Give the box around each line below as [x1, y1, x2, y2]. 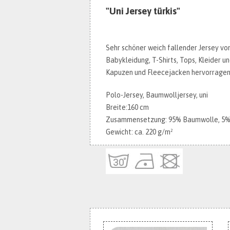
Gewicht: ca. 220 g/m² [106, 128, 173, 136]
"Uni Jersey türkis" [106, 6, 180, 16]
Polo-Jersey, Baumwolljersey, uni [106, 91, 208, 99]
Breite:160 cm [106, 103, 149, 111]
